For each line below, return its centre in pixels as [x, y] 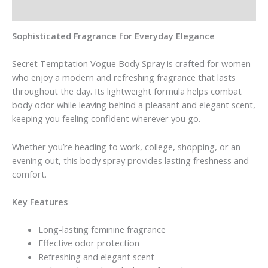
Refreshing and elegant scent [96, 257]
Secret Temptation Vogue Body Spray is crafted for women [131, 64]
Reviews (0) [36, 9]
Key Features [40, 202]
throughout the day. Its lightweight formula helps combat [127, 91]
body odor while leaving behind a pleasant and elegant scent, [134, 105]
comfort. [29, 174]
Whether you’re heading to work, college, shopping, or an [126, 146]
